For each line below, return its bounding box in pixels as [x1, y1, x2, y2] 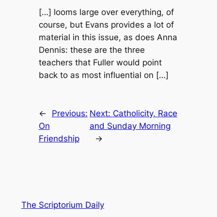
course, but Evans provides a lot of [38, 20, 174, 30]
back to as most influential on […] [38, 70, 169, 80]
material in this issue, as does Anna [38, 32, 177, 43]
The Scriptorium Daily [21, 200, 104, 210]
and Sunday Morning [89, 121, 170, 131]
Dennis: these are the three [38, 45, 145, 55]
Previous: [51, 108, 88, 119]
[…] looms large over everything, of [38, 7, 174, 17]
